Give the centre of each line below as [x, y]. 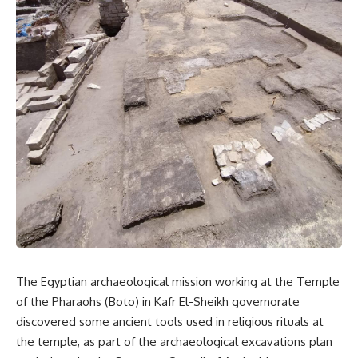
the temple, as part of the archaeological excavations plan [174, 342]
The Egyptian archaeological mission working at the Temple [178, 282]
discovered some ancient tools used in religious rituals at [170, 322]
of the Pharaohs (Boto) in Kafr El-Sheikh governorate [158, 302]
